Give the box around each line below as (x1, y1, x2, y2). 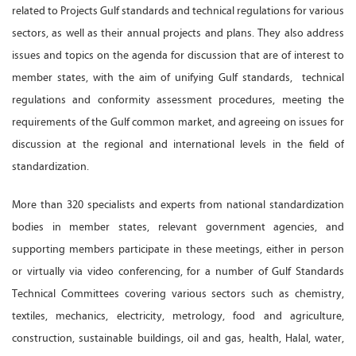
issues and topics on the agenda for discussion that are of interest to (12, 48, 344, 63)
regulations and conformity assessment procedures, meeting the (12, 93, 344, 107)
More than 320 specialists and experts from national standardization (12, 198, 344, 212)
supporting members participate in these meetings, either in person (12, 242, 344, 257)
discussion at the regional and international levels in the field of (12, 137, 344, 152)
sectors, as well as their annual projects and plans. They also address (12, 26, 344, 41)
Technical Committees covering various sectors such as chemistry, (12, 287, 344, 301)
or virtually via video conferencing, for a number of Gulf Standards (12, 265, 344, 279)
